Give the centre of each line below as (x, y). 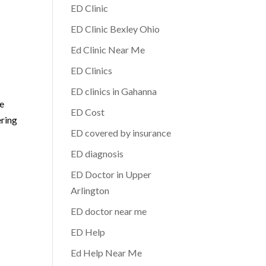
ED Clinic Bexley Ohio (115, 29)
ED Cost (88, 112)
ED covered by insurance (121, 133)
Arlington (90, 190)
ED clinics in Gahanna (114, 91)
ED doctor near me (109, 211)
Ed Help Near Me (107, 253)
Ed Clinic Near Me (108, 50)
